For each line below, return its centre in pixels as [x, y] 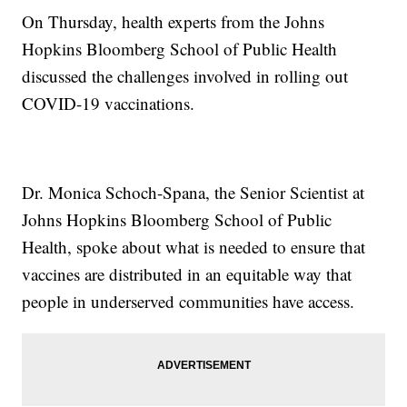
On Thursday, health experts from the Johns [174, 22]
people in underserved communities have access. [189, 302]
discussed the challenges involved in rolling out [185, 76]
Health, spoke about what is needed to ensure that [194, 247]
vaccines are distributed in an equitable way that [187, 274]
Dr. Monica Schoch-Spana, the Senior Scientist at [194, 193]
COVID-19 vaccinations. [109, 104]
